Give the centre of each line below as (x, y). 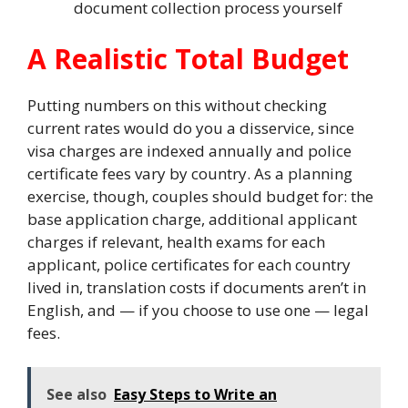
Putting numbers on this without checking (177, 105)
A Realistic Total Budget (188, 58)
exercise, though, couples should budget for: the (200, 196)
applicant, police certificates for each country (189, 264)
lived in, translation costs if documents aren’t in (197, 287)
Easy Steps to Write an (195, 394)
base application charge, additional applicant (192, 219)
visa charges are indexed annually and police (189, 150)
